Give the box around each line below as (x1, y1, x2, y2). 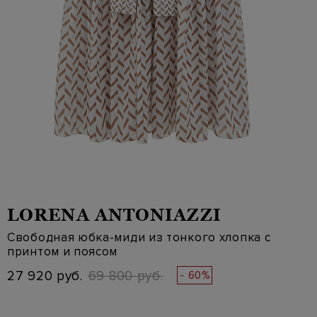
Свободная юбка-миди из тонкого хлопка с (7, 230, 271, 245)
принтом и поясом (7, 244, 118, 259)
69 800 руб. (88, 268, 163, 284)
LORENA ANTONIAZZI (7, 205, 221, 224)
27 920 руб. (7, 268, 83, 284)
